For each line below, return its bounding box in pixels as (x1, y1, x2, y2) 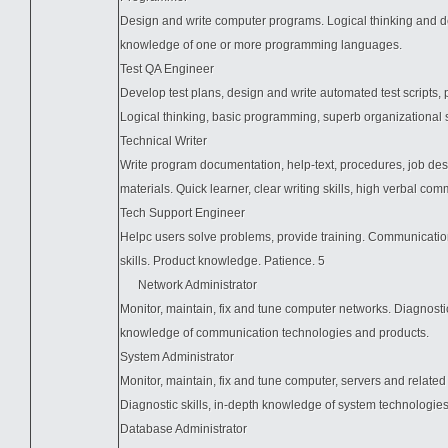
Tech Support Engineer (120, 206, 245, 220)
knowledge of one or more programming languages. (120, 38, 402, 52)
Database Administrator (120, 422, 247, 436)
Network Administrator (120, 278, 257, 292)
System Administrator (120, 350, 234, 364)
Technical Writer (120, 134, 207, 148)
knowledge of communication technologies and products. (120, 326, 429, 340)
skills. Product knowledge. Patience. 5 (120, 254, 325, 268)
